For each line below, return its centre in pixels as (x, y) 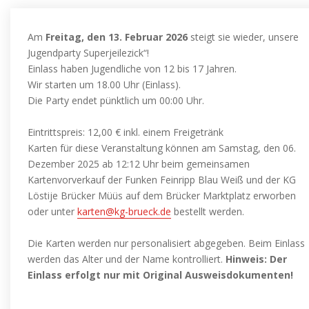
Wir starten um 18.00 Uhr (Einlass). (104, 84)
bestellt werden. (208, 211)
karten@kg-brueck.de (124, 211)
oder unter (52, 211)
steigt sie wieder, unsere (243, 37)
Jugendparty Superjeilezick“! (88, 53)
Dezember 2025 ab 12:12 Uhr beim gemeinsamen (139, 164)
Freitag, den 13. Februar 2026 (117, 37)
